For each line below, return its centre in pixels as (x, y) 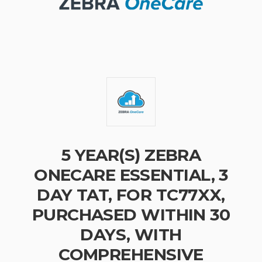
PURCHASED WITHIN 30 (131, 215)
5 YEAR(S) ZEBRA (131, 155)
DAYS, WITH (131, 235)
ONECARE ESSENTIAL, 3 (131, 175)
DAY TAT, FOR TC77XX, (131, 195)
